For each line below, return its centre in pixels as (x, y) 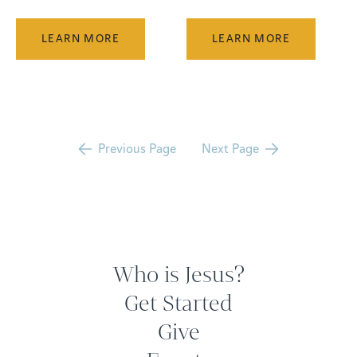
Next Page (230, 149)
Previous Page (137, 149)
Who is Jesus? (178, 275)
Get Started (178, 303)
